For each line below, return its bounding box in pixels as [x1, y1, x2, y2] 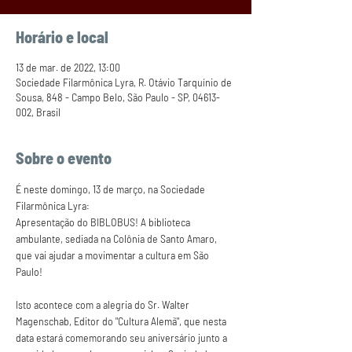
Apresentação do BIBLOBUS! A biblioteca [16, 215, 192, 229]
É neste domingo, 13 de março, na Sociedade [16, 182, 207, 196]
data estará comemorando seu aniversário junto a [16, 331, 229, 344]
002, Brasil [16, 105, 60, 119]
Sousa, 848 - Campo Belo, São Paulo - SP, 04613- [16, 90, 220, 104]
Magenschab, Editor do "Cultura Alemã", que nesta [16, 314, 229, 328]
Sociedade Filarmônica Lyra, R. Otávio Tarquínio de [16, 75, 232, 89]
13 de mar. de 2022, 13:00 [16, 60, 120, 74]
